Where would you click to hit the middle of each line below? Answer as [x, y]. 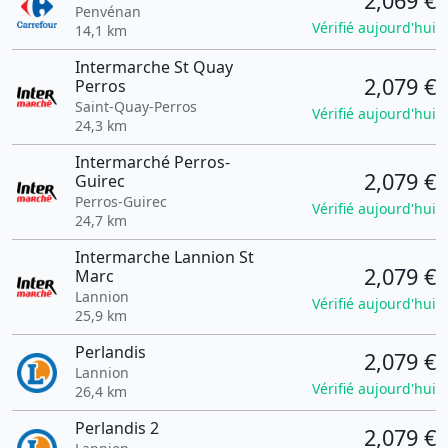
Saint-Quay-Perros [135, 106]
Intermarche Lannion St [164, 257]
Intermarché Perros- [152, 162]
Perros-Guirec [120, 201]
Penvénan [107, 11]
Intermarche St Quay [153, 67]
